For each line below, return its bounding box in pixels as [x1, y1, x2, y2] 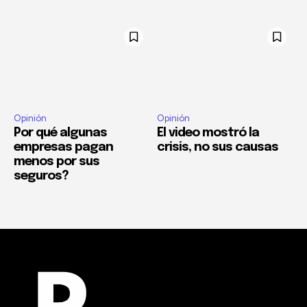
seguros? [14, 170, 69, 183]
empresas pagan [14, 141, 113, 154]
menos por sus [14, 156, 99, 169]
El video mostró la [157, 127, 259, 140]
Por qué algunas [14, 127, 107, 140]
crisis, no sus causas [157, 141, 278, 154]
